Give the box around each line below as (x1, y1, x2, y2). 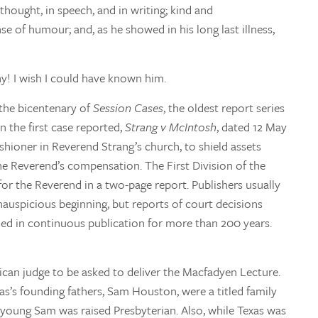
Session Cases (93, 98, 163, 116)
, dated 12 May (216, 117, 287, 136)
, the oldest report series (163, 98, 285, 116)
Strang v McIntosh (125, 117, 216, 136)
